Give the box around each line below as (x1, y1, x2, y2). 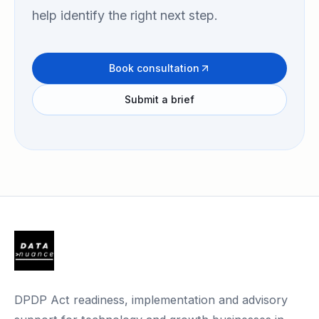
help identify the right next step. (32, 8, 218, 23)
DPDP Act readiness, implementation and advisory (14, 293, 288, 307)
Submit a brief (125, 93, 194, 105)
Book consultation (108, 62, 199, 74)
